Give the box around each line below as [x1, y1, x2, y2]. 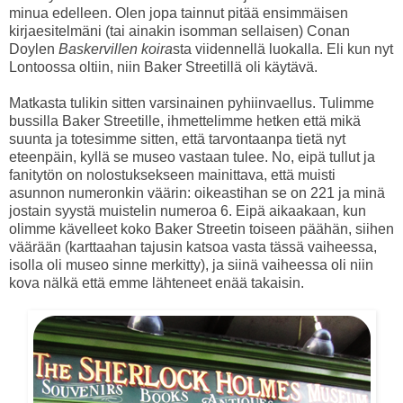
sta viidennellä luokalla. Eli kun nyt [173, 40, 393, 57]
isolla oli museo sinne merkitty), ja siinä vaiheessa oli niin [9, 256, 373, 273]
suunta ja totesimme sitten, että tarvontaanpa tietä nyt [9, 130, 345, 147]
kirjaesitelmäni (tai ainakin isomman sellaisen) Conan [9, 22, 350, 39]
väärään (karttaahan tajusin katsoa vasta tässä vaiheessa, [9, 238, 377, 255]
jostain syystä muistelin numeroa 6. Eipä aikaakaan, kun [9, 202, 366, 219]
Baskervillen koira [58, 40, 173, 57]
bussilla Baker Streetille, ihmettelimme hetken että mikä [9, 112, 361, 129]
